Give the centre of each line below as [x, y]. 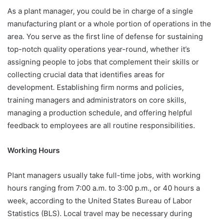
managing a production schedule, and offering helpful [100, 112]
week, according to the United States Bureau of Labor [100, 200]
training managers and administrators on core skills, [97, 100]
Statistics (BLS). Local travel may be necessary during [100, 213]
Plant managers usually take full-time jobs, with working [104, 175]
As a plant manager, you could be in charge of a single [100, 11]
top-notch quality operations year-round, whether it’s [99, 49]
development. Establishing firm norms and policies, [96, 87]
